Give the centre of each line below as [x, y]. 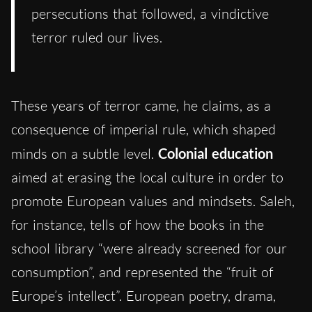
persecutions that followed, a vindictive [150, 14]
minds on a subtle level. [85, 154]
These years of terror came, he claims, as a [141, 106]
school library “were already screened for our [149, 249]
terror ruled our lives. [97, 38]
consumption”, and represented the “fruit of [142, 272]
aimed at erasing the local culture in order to [147, 178]
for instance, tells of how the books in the [138, 225]
